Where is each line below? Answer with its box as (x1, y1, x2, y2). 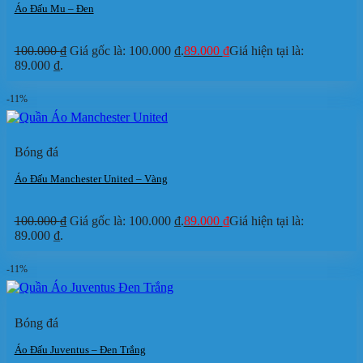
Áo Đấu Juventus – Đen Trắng (14, 343, 146, 356)
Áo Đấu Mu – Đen (14, 2, 94, 15)
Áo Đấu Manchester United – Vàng (14, 173, 168, 186)
